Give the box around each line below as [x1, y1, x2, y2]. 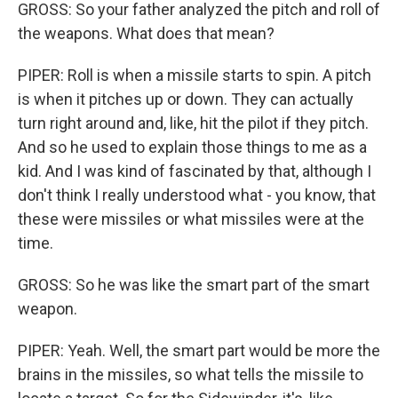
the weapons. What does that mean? [18, 24, 275, 43]
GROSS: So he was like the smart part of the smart [18, 275, 370, 294]
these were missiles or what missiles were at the [18, 210, 364, 228]
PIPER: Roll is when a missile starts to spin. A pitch [18, 66, 371, 84]
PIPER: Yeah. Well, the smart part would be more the [18, 341, 380, 360]
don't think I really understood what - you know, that [18, 186, 376, 204]
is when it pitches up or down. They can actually [18, 90, 354, 108]
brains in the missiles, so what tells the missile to [18, 365, 363, 384]
